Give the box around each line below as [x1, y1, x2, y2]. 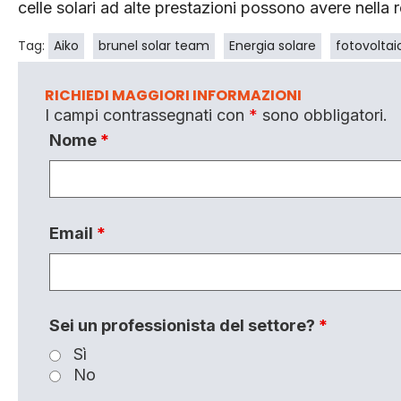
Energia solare [229, 36, 316, 55]
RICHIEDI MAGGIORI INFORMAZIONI [45, 84, 302, 106]
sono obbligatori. [258, 105, 388, 124]
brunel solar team [98, 36, 209, 55]
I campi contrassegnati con [45, 105, 249, 124]
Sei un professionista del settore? [49, 315, 319, 335]
